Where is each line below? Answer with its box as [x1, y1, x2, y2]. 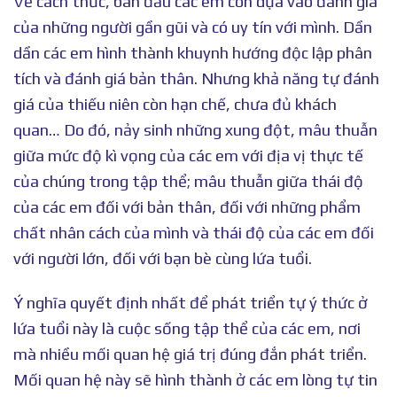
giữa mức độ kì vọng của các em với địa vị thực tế [13, 146, 363, 166]
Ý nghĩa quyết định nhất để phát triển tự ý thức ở [13, 292, 368, 312]
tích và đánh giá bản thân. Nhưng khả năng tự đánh [13, 69, 379, 89]
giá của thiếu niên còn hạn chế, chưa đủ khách [13, 95, 337, 114]
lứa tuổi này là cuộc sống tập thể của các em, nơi [13, 318, 361, 338]
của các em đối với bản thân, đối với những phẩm [13, 198, 361, 217]
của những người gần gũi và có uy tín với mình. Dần [13, 18, 372, 37]
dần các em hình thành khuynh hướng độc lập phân [13, 43, 372, 63]
